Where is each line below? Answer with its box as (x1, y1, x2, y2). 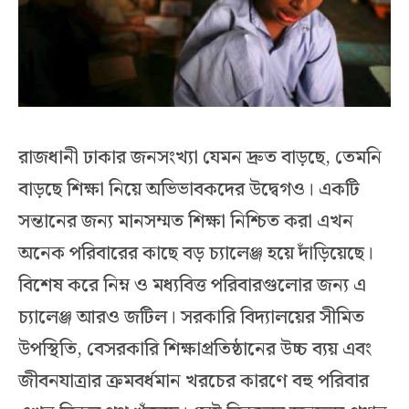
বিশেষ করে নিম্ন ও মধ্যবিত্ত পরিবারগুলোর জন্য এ (18, 270, 366, 302)
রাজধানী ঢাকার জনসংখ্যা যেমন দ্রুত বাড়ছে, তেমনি (18, 142, 382, 174)
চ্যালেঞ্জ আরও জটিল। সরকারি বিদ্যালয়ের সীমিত (18, 302, 364, 334)
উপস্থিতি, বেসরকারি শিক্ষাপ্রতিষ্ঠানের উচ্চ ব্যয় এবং (18, 334, 372, 366)
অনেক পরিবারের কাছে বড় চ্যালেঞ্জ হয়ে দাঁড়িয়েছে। (18, 238, 373, 270)
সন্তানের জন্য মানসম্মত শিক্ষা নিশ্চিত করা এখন (18, 206, 353, 238)
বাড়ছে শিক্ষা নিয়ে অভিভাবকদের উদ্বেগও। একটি (18, 174, 360, 206)
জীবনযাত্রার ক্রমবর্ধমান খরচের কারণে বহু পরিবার (18, 366, 369, 398)
